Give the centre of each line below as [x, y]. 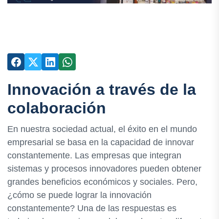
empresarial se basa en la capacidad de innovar [101, 142]
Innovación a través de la [102, 89]
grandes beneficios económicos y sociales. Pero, [102, 182]
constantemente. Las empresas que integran [94, 156]
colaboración [57, 108]
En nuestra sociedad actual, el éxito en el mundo [102, 129]
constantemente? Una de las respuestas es [92, 208]
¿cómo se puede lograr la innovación [79, 195]
